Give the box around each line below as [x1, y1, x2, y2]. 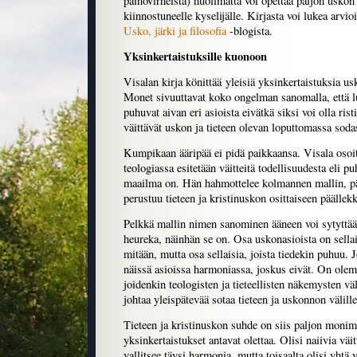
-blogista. [226, 23, 273, 39]
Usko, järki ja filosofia [124, 23, 226, 39]
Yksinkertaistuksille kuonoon [124, 48, 267, 65]
